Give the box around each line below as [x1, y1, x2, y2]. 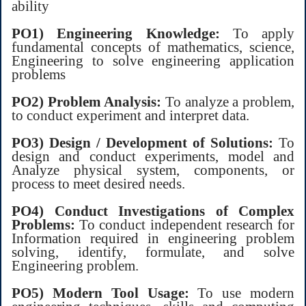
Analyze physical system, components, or [12, 161, 294, 178]
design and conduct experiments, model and [12, 148, 294, 164]
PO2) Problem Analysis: [12, 93, 162, 109]
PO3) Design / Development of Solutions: [12, 134, 273, 150]
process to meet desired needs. [12, 175, 185, 191]
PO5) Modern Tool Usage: [12, 284, 189, 301]
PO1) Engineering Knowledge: [12, 25, 233, 41]
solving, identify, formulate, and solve [12, 243, 294, 260]
